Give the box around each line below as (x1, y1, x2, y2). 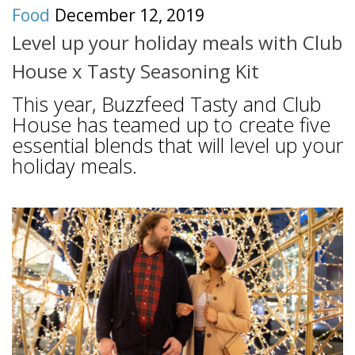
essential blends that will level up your (12, 131, 343, 158)
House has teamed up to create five (12, 110, 330, 138)
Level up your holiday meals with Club (12, 29, 342, 55)
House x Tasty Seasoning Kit (12, 57, 259, 84)
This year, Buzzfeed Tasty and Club (12, 90, 321, 117)
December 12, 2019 (55, 4, 204, 27)
